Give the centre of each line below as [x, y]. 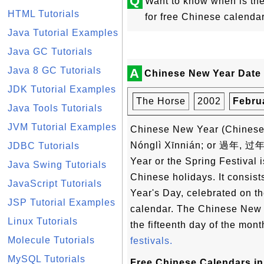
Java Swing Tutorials [57, 165]
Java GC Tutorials [50, 52]
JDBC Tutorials [44, 146]
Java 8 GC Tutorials [55, 70]
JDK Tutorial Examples [62, 89]
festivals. [151, 241]
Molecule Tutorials [51, 240]
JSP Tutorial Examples [62, 202]
